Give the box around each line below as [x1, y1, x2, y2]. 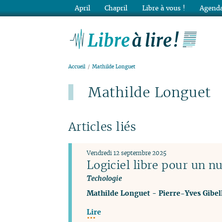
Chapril [105, 3, 128, 12]
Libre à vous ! [142, 3, 185, 12]
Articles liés [68, 119, 136, 135]
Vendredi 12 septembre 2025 [86, 149, 166, 157]
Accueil [68, 63, 85, 70]
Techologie [86, 173, 122, 183]
